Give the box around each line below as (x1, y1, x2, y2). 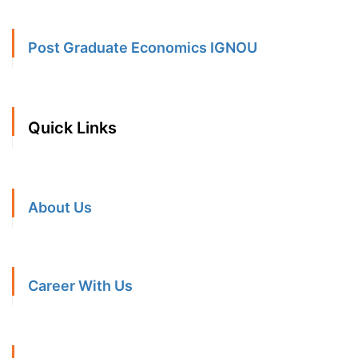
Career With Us (28, 277, 133, 295)
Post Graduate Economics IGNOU (28, 39, 257, 57)
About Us (28, 199, 92, 217)
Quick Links (28, 118, 117, 138)
